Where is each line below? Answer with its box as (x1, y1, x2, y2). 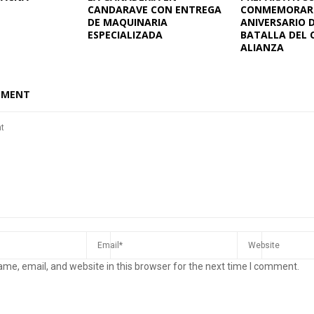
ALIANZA (240, 40, 284, 54)
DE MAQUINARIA (87, 15, 168, 29)
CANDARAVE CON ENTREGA (87, 2, 221, 16)
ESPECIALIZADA (87, 27, 163, 41)
